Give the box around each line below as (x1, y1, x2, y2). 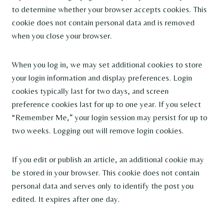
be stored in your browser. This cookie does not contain (12, 167, 199, 177)
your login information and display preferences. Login (12, 72, 192, 83)
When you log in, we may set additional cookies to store (12, 59, 202, 69)
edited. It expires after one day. (12, 194, 120, 204)
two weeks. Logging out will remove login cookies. (12, 125, 184, 135)
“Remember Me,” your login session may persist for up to (12, 112, 207, 122)
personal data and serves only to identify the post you (12, 180, 194, 191)
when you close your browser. (12, 30, 112, 41)
